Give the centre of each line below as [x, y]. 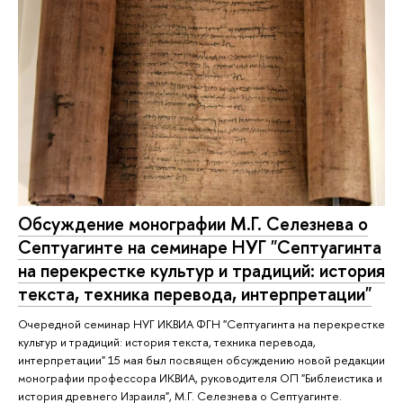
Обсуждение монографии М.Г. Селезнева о [193, 223]
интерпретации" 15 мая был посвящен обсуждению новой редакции [201, 360]
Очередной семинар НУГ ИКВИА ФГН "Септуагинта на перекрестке [201, 324]
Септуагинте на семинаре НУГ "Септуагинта [200, 246]
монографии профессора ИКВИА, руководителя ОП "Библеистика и [200, 378]
